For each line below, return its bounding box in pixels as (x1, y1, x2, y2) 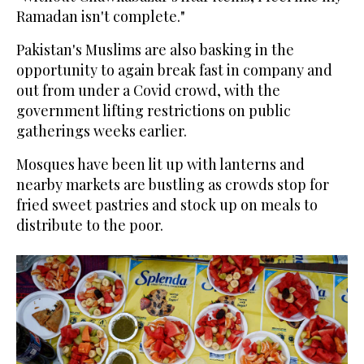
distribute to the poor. (16, 215, 163, 236)
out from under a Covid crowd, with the (16, 80, 280, 101)
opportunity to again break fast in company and (16, 60, 332, 80)
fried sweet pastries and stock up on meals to (16, 195, 318, 215)
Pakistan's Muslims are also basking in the (16, 40, 294, 60)
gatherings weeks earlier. (16, 121, 187, 141)
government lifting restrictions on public (16, 101, 291, 121)
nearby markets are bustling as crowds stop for (16, 175, 329, 195)
